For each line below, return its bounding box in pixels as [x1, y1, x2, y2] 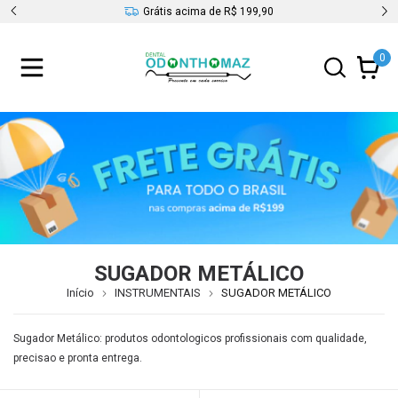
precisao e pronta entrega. [13, 352, 142, 365]
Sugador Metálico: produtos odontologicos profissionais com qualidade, [13, 332, 367, 346]
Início [67, 286, 94, 300]
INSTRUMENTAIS [115, 286, 201, 300]
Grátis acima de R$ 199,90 [143, 5, 274, 18]
